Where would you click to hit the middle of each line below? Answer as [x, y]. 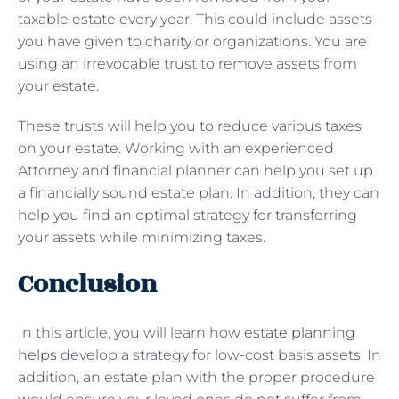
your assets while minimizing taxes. [142, 237]
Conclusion [90, 284]
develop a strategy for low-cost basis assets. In [219, 354]
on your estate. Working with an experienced [176, 148]
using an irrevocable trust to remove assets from [187, 63]
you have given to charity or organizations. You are [192, 41]
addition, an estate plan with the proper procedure [196, 377]
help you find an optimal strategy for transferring [187, 215]
